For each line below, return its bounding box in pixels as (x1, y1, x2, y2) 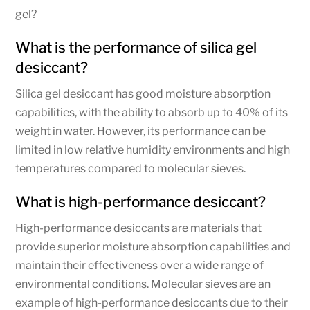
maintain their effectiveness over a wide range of (15, 258, 264, 272)
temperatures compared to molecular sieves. (15, 161, 246, 175)
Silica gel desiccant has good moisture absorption (15, 86, 271, 100)
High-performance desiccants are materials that (15, 221, 262, 235)
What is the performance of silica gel (15, 38, 257, 56)
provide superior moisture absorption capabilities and (15, 239, 291, 253)
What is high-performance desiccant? (15, 192, 266, 210)
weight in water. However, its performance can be (15, 124, 266, 138)
